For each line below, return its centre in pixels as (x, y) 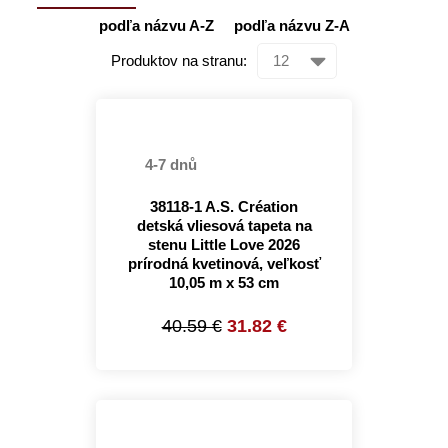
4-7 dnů (169, 164)
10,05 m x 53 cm (224, 282)
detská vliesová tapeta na (224, 225)
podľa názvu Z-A (291, 25)
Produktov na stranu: (179, 60)
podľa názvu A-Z (156, 25)
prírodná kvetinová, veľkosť (224, 263)
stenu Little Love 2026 (224, 244)
